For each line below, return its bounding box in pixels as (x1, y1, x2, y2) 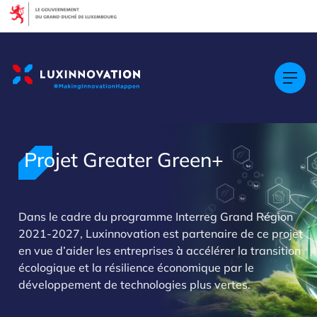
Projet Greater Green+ (24, 147, 224, 172)
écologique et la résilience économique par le (18, 260, 254, 275)
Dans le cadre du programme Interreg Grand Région (18, 209, 293, 224)
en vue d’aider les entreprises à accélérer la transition (18, 243, 301, 258)
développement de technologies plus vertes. (18, 277, 253, 292)
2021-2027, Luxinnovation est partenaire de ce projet (18, 226, 303, 241)
